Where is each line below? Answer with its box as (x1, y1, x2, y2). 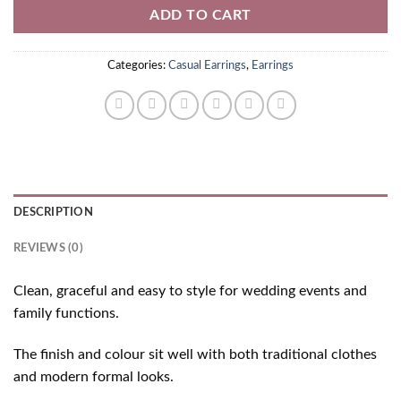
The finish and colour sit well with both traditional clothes (13, 347, 377, 363)
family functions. (13, 306, 119, 321)
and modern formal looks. (13, 370, 174, 385)
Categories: (107, 60, 168, 72)
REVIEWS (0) (13, 243, 83, 254)
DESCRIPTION (13, 207, 93, 218)
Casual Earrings (168, 60, 246, 72)
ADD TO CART (149, 8, 252, 22)
